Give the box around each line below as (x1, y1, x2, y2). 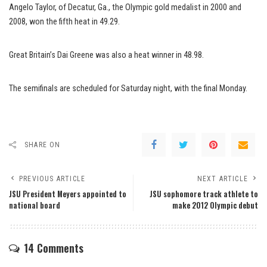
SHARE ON (24, 141, 61, 149)
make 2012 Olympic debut (172, 200, 258, 211)
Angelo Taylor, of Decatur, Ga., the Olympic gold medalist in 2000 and (9, 2, 241, 13)
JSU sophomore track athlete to (150, 188, 258, 200)
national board (9, 200, 60, 211)
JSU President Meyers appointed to (9, 188, 126, 200)
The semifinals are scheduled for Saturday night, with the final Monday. (9, 83, 247, 94)
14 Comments (24, 240, 83, 256)
